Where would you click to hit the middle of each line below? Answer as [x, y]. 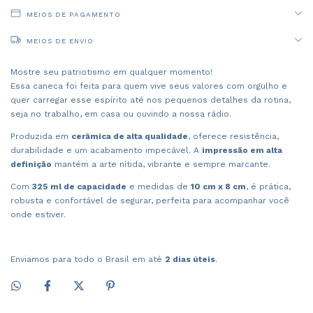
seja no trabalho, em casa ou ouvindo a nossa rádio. [121, 114]
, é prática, [268, 186]
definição [31, 164]
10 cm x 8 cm [218, 186]
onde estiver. [38, 214]
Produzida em [41, 136]
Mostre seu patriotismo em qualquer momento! [111, 72]
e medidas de [159, 186]
